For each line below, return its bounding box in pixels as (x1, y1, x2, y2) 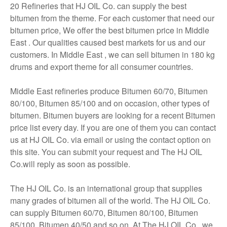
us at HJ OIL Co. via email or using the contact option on (10, 134, 211, 145)
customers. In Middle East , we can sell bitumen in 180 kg (10, 49, 215, 60)
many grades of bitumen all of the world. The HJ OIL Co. (10, 195, 210, 206)
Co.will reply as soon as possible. (10, 158, 130, 170)
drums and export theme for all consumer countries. (10, 61, 193, 72)
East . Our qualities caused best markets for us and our (10, 36, 205, 48)
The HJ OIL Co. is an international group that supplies (10, 182, 202, 194)
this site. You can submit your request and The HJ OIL (10, 146, 202, 158)
